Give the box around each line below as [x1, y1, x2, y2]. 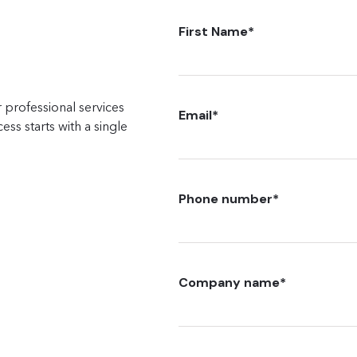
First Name [178, 23, 248, 40]
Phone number [178, 190, 273, 207]
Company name [178, 274, 280, 291]
